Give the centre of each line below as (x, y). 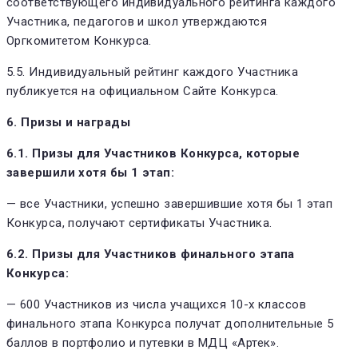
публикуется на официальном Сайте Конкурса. (143, 91)
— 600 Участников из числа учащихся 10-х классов (157, 304)
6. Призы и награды (69, 122)
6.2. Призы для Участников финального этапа (151, 254)
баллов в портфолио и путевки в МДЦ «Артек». (143, 342)
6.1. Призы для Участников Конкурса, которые (153, 153)
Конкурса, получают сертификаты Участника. (139, 223)
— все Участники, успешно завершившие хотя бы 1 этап (169, 203)
